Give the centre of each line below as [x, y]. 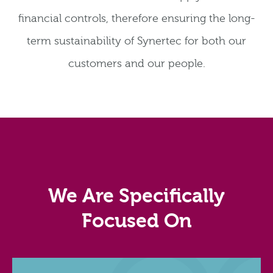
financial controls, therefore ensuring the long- [136, 19]
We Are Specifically [136, 196]
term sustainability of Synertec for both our [136, 41]
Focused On [136, 221]
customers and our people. [136, 64]
